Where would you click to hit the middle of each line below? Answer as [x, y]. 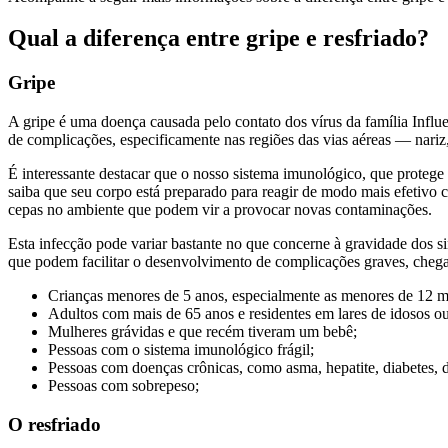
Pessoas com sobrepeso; [123, 386]
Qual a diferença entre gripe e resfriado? [218, 38]
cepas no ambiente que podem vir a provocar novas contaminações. [220, 210]
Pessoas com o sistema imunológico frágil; [181, 350]
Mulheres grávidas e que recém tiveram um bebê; [202, 332]
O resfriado [54, 424]
